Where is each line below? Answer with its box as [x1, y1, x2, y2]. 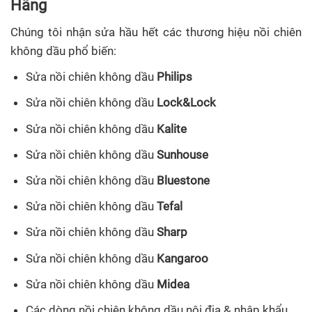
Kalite [157, 121, 187, 136]
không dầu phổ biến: [10, 44, 116, 58]
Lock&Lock [157, 95, 217, 110]
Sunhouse [157, 147, 209, 162]
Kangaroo [157, 251, 209, 265]
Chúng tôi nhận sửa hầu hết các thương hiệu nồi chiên [10, 25, 302, 40]
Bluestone [157, 173, 210, 187]
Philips [157, 70, 193, 84]
